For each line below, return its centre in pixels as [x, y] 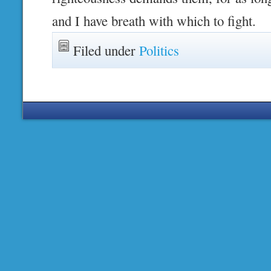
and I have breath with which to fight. [154, 21]
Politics [159, 51]
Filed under [106, 51]
